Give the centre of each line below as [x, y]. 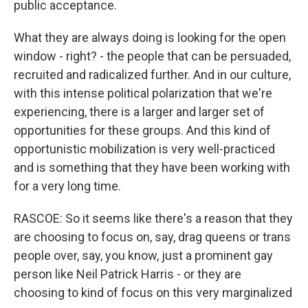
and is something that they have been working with [152, 167]
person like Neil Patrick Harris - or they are [128, 274]
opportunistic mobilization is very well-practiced [144, 149]
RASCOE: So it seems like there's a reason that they [153, 218]
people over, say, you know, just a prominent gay [143, 255]
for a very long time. [67, 186]
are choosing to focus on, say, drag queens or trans [152, 237]
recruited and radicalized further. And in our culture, [152, 75]
